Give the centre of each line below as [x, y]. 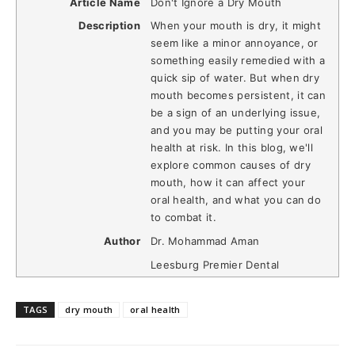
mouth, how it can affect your [228, 183]
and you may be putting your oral [237, 130]
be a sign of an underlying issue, [235, 113]
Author [122, 241]
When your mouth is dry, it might [236, 26]
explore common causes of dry [230, 165]
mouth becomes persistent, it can [238, 95]
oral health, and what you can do [236, 200]
